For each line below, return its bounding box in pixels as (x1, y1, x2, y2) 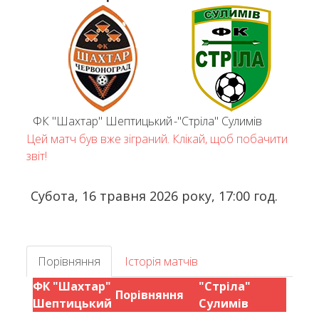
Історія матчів (125, 253, 199, 269)
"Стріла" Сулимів (177, 113, 262, 129)
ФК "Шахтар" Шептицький (33, 113, 172, 129)
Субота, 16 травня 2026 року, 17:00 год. (30, 187, 278, 204)
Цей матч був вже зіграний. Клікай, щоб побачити (26, 131, 288, 147)
